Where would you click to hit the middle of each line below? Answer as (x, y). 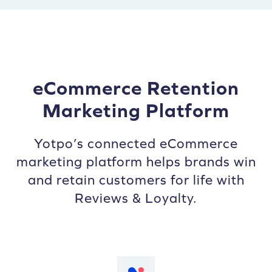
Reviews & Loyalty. (136, 199)
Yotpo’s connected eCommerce (136, 144)
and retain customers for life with (136, 180)
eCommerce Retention (136, 88)
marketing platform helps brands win (136, 162)
